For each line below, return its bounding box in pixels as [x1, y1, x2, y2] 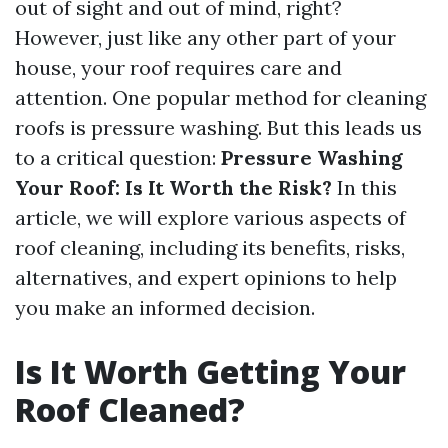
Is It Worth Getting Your [15, 350, 406, 393]
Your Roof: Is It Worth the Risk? [15, 175, 332, 200]
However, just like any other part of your [15, 25, 396, 50]
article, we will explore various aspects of [15, 205, 406, 230]
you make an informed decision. [15, 295, 315, 320]
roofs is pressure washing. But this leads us [15, 115, 422, 140]
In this [332, 175, 397, 200]
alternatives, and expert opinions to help [15, 265, 397, 290]
